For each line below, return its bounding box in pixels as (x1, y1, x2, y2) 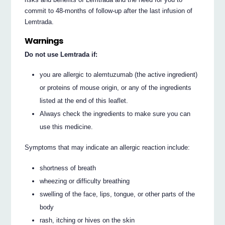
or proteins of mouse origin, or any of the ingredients (40, 84, 192, 92)
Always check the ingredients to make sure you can (40, 110, 191, 118)
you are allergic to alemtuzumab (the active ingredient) (40, 71, 198, 79)
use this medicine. (40, 123, 93, 131)
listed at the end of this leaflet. (40, 97, 129, 105)
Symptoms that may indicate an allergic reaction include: (25, 144, 190, 152)
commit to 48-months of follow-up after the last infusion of (25, 7, 193, 15)
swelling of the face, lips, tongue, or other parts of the (40, 190, 195, 198)
